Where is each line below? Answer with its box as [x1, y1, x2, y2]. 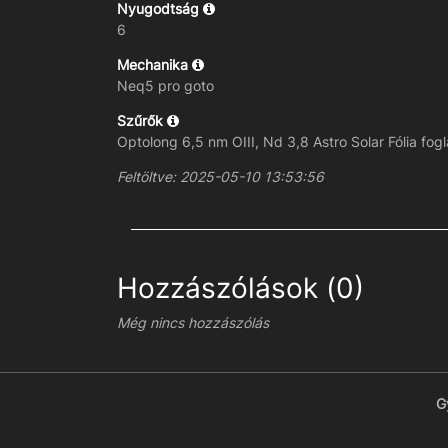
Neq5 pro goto [117, 77, 214, 95]
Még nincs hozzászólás [117, 314, 269, 332]
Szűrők [117, 112, 167, 130]
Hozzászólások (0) [117, 271, 364, 306]
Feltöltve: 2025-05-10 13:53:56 [117, 168, 324, 186]
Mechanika [117, 56, 192, 74]
